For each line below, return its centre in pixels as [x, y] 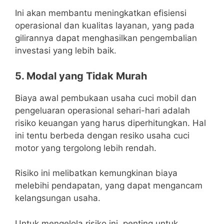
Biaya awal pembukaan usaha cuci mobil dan [106, 98]
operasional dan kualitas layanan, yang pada [105, 26]
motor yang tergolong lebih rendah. [86, 148]
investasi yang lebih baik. [66, 51]
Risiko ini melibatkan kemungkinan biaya [96, 173]
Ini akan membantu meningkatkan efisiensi [101, 13]
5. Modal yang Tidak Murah [81, 76]
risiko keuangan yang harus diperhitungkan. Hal [110, 123]
